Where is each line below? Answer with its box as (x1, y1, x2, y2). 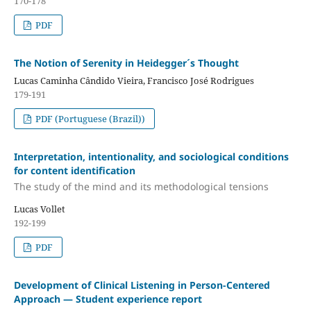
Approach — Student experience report (13, 292, 202, 306)
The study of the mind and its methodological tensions (13, 180, 269, 194)
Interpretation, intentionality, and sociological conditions (13, 149, 289, 163)
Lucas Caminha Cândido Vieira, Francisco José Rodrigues (13, 74, 254, 87)
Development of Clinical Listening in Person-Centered (13, 278, 270, 292)
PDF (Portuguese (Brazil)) (33, 112, 146, 125)
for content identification (13, 163, 135, 177)
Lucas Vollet (13, 203, 65, 216)
